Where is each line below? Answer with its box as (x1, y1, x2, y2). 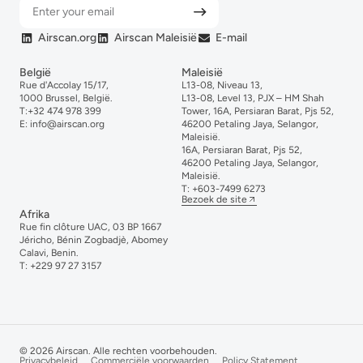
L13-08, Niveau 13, (181, 79, 263, 92)
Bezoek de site (181, 194, 247, 206)
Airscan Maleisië (114, 31, 197, 45)
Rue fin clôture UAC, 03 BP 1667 (19, 221, 161, 233)
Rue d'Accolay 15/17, (19, 79, 109, 92)
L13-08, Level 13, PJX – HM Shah (181, 92, 324, 105)
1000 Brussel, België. (19, 92, 113, 105)
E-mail (215, 31, 247, 45)
